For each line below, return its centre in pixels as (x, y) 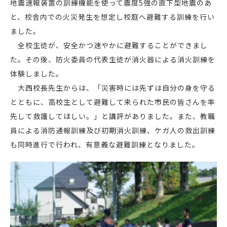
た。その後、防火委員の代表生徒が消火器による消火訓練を (113, 59)
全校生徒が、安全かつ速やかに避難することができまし (109, 45)
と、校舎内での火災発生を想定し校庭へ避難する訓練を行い (112, 17)
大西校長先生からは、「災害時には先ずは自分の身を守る (113, 88)
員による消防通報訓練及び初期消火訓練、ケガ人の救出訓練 (113, 130)
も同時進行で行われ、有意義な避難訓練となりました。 (105, 144)
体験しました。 (37, 73)
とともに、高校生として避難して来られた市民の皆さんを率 (113, 102)
